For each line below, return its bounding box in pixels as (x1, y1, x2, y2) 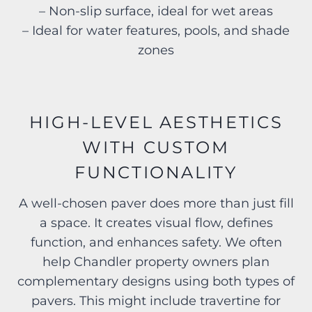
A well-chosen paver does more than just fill (18, 196, 294, 212)
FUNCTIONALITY (75, 162, 237, 183)
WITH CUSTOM (82, 137, 230, 158)
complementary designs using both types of (17, 274, 295, 290)
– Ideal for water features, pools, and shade (22, 23, 290, 39)
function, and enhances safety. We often (30, 235, 282, 251)
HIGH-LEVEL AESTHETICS (29, 112, 283, 133)
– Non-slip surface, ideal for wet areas (39, 3, 273, 19)
